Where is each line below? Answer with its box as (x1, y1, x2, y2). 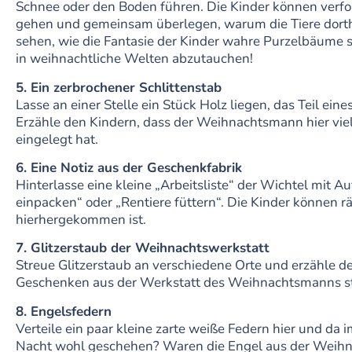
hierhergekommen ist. (16, 211, 146, 229)
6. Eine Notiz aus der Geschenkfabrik (16, 159, 242, 178)
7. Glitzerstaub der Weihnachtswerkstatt (16, 239, 269, 258)
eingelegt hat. (16, 130, 98, 148)
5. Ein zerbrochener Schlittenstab (16, 78, 222, 97)
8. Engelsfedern (16, 302, 115, 321)
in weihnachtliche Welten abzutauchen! (16, 49, 253, 68)
